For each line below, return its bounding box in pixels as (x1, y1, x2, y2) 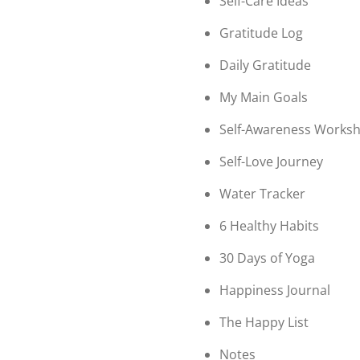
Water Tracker (219, 184, 305, 202)
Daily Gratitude (219, 55, 311, 74)
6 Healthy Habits (219, 216, 319, 235)
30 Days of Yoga (219, 248, 315, 267)
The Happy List (219, 313, 309, 331)
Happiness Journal (219, 280, 330, 299)
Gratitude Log (219, 23, 303, 42)
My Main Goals (219, 88, 308, 106)
